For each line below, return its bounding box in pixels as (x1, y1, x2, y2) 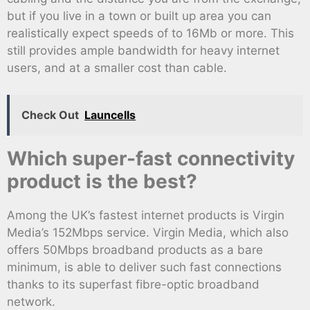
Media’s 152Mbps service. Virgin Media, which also (7, 225, 289, 239)
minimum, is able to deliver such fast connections (7, 259, 282, 274)
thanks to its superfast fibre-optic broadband (7, 277, 259, 291)
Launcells (84, 107, 136, 122)
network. (7, 294, 55, 309)
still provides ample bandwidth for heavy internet (7, 44, 280, 58)
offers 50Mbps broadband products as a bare (7, 242, 263, 257)
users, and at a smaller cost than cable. (7, 61, 227, 75)
